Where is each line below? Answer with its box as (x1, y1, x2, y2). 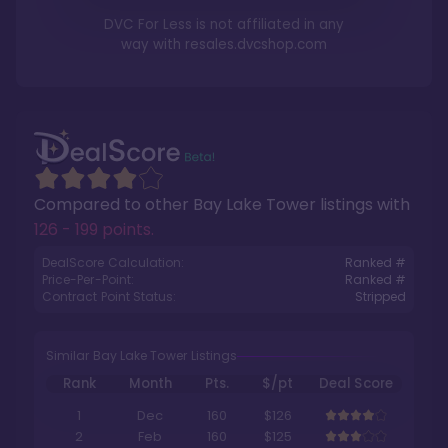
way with (121, 35, 185, 54)
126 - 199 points (34, 218, 151, 241)
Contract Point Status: (42, 288, 177, 305)
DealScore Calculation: (42, 254, 185, 271)
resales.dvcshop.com (185, 35, 327, 54)
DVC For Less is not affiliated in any (104, 15, 344, 34)
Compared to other (34, 193, 193, 216)
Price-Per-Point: (42, 271, 134, 288)
